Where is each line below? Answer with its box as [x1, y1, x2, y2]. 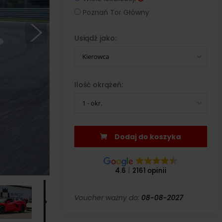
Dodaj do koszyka [150, 132, 181, 142]
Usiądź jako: [74, 33, 116, 43]
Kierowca [82, 52, 109, 61]
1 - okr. [82, 99, 102, 108]
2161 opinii [132, 166, 166, 175]
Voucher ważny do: [74, 193, 141, 203]
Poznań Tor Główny [82, 7, 149, 17]
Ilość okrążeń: [74, 80, 123, 90]
